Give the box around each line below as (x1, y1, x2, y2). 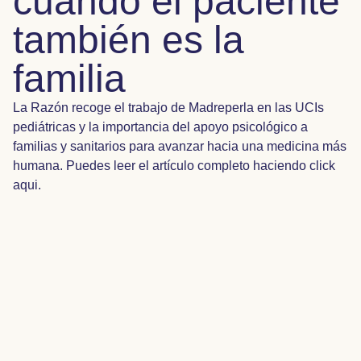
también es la (13, 19, 244, 61)
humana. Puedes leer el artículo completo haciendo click (13, 159, 335, 172)
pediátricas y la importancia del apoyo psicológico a (13, 120, 308, 134)
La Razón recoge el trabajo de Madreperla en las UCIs (13, 101, 324, 114)
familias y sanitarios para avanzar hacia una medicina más (13, 139, 346, 153)
